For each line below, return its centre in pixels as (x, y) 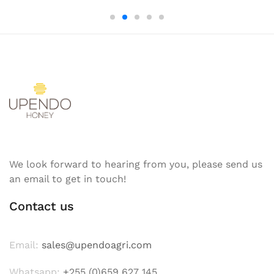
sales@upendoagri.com (97, 245)
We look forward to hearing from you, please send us (136, 165)
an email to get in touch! (68, 179)
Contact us (42, 206)
